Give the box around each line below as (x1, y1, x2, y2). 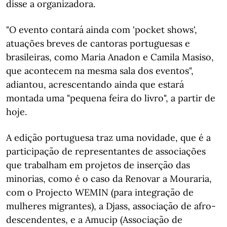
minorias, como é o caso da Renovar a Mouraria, (6, 173, 212, 184)
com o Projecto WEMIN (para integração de (6, 186, 194, 198)
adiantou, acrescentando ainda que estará (6, 79, 184, 90)
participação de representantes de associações (6, 145, 206, 157)
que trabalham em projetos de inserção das (6, 159, 190, 171)
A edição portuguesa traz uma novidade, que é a (6, 132, 211, 143)
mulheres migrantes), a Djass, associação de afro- (6, 200, 216, 212)
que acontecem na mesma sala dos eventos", (6, 65, 194, 77)
